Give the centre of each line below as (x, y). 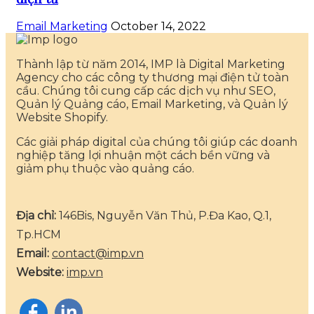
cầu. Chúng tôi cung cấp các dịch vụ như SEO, (146, 91)
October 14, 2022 (158, 27)
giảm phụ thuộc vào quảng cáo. (105, 169)
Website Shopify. (62, 118)
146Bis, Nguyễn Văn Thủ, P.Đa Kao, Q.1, (164, 216)
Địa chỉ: (36, 216)
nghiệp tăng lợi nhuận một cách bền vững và (143, 156)
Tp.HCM (39, 235)
